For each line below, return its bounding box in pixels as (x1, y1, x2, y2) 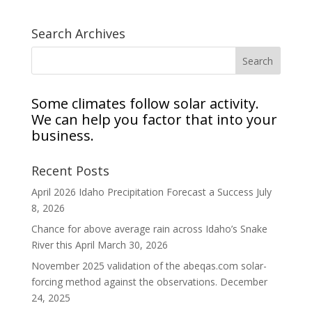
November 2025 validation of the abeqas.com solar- (31, 258, 267, 272)
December (219, 274, 267, 288)
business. (31, 125, 94, 145)
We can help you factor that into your (31, 109, 277, 129)
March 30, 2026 (97, 237, 168, 251)
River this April (31, 237, 95, 251)
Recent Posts (31, 162, 109, 179)
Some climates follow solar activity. (31, 93, 259, 113)
